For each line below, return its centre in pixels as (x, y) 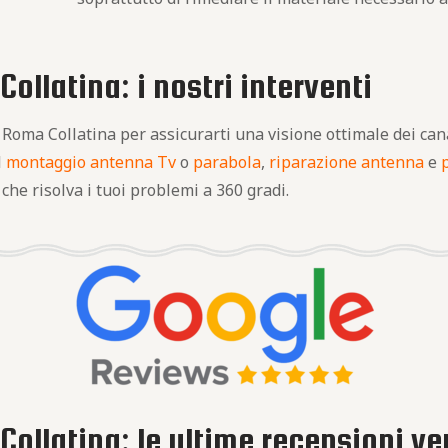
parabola (227, 162)
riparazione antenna (347, 162)
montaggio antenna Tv (91, 162)
